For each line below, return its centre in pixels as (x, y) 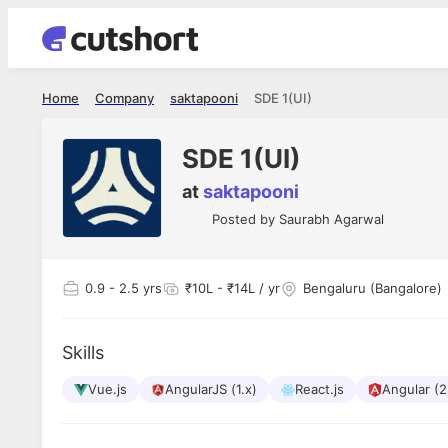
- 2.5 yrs (133, 288)
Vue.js (107, 389)
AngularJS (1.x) (211, 389)
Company (124, 98)
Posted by (245, 219)
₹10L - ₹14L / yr (232, 288)
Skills (83, 352)
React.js (319, 389)
